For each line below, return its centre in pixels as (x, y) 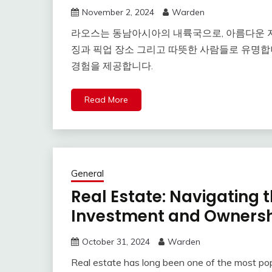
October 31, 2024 (116, 242)
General (87, 174)
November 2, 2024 (118, 12)
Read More (106, 100)
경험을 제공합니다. (112, 66)
